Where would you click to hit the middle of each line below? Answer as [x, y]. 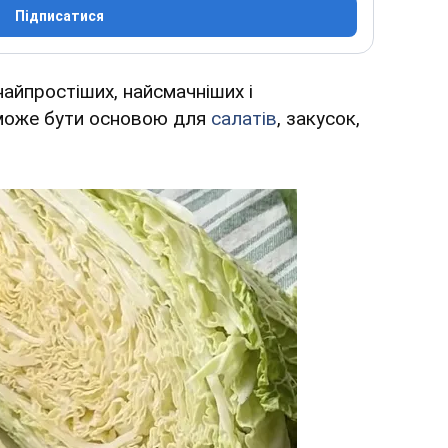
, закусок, [318, 119]
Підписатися [59, 16]
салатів [244, 119]
